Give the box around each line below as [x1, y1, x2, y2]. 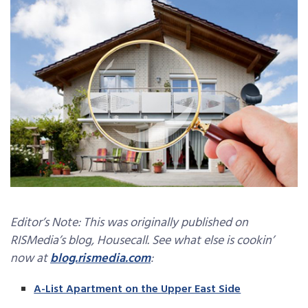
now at [10, 248, 50, 269]
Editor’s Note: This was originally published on [10, 212, 248, 233]
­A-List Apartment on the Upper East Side [34, 280, 241, 298]
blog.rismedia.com [50, 248, 151, 269]
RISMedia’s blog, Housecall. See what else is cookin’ [10, 230, 274, 251]
